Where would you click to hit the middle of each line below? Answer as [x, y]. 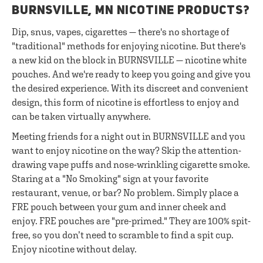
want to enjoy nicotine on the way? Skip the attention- [127, 150]
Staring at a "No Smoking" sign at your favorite [110, 178]
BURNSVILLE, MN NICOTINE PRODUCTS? [131, 11]
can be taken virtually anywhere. [81, 116]
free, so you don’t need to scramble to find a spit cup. [123, 235]
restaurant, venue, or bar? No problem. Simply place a [125, 193]
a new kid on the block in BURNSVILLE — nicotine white [129, 60]
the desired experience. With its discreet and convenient [130, 88]
